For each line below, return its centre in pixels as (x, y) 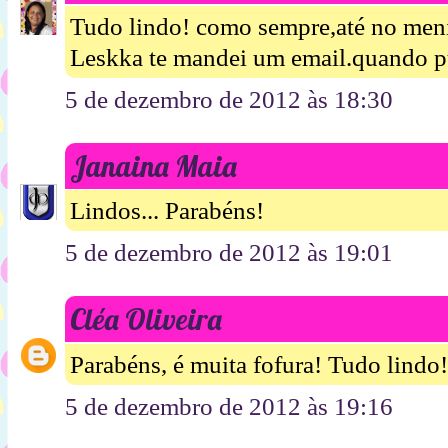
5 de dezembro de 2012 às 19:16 (229, 406)
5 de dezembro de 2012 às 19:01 (229, 253)
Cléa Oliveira (146, 319)
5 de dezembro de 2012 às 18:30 (229, 99)
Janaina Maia (153, 165)
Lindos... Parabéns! (167, 211)
